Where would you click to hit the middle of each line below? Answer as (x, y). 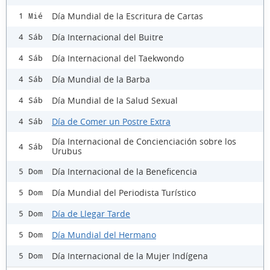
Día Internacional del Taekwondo (118, 58)
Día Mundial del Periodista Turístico (124, 192)
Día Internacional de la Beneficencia (124, 171)
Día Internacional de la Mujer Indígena (130, 256)
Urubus (67, 151)
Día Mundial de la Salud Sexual (115, 100)
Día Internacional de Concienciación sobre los (144, 141)
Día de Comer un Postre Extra (111, 121)
